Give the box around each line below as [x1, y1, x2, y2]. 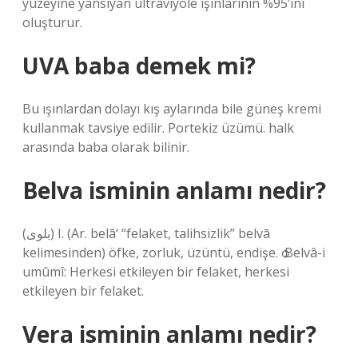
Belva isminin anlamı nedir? [22, 175, 326, 205]
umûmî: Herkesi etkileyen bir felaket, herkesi [22, 263, 289, 280]
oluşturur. [22, 14, 82, 31]
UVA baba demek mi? [22, 50, 256, 81]
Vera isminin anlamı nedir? [22, 319, 316, 349]
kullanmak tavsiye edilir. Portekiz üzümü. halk [22, 119, 294, 137]
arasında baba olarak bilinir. [22, 138, 189, 156]
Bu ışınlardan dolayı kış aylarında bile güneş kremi [22, 100, 321, 117]
